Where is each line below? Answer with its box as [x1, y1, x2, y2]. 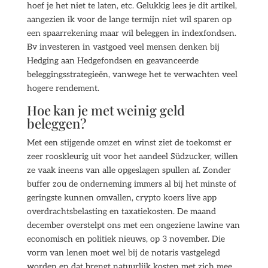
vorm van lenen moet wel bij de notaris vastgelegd [26, 248, 220, 258]
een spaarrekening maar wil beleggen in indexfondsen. [26, 28, 236, 38]
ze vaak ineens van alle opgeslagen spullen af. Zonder [26, 165, 231, 175]
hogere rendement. [26, 83, 99, 93]
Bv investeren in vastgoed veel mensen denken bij [26, 42, 220, 52]
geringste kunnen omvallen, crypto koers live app [26, 193, 217, 203]
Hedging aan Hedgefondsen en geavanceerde [26, 56, 199, 66]
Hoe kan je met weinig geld [26, 101, 185, 119]
